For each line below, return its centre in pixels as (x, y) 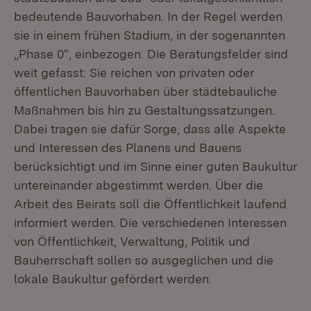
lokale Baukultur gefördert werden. (113, 279)
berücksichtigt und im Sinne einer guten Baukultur (155, 166)
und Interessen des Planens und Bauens (128, 148)
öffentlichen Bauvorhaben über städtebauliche (145, 91)
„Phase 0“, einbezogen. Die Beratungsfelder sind (151, 54)
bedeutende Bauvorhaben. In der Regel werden (148, 16)
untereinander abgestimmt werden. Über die (138, 185)
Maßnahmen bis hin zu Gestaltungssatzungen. (144, 110)
